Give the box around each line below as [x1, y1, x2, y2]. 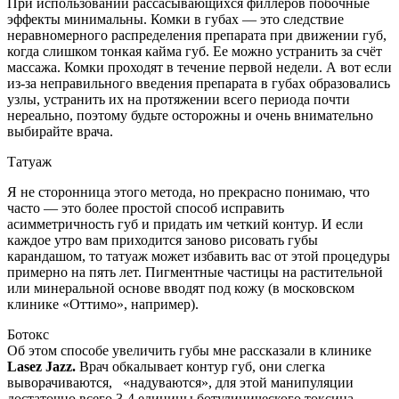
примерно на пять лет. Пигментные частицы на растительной [7, 264, 383, 280]
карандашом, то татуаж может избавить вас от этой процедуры [7, 248, 390, 264]
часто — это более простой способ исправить [7, 199, 284, 216]
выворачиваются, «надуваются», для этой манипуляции [7, 374, 354, 390]
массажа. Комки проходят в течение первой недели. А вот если [7, 59, 392, 75]
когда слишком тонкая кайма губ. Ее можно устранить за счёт [7, 43, 382, 59]
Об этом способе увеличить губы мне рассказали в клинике [7, 342, 371, 358]
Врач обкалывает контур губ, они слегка [76, 358, 325, 374]
